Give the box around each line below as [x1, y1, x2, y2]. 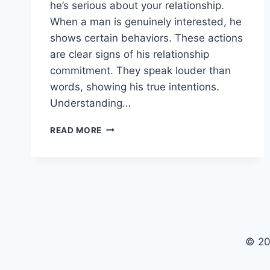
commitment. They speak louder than [50, 64, 231, 77]
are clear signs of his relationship [50, 48, 209, 60]
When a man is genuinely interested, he [50, 15, 242, 28]
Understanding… [50, 96, 131, 109]
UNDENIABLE [101, 134, 158, 145]
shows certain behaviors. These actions [50, 31, 243, 44]
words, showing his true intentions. [50, 80, 219, 93]
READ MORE [50, 125, 102, 135]
